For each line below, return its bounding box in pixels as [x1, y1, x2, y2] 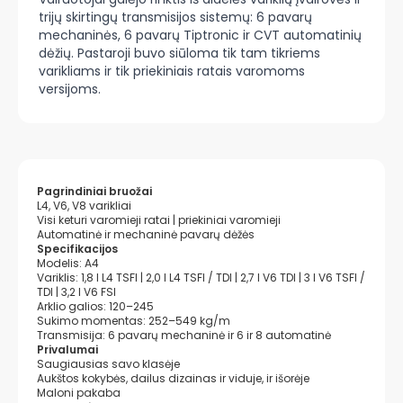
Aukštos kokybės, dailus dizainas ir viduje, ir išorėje [37, 371, 309, 386]
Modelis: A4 [37, 255, 99, 271]
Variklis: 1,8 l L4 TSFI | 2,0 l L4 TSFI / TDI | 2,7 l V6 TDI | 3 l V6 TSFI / [37, 270, 365, 285]
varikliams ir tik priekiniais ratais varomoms [39, 62, 305, 80]
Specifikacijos [37, 241, 118, 256]
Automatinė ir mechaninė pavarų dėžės [37, 227, 255, 242]
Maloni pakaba [37, 385, 121, 400]
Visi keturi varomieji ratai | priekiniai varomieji [37, 212, 281, 228]
